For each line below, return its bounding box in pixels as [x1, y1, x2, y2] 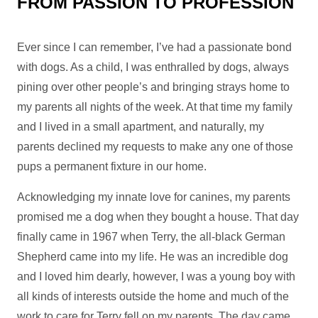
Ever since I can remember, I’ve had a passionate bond [17, 41, 292, 53]
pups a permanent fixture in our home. [17, 160, 207, 172]
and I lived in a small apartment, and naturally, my [17, 121, 264, 133]
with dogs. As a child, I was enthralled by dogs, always [17, 61, 289, 73]
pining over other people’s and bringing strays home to [17, 81, 290, 93]
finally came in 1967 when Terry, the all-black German [17, 231, 285, 243]
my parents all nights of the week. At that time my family [17, 101, 292, 113]
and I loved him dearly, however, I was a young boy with [17, 270, 295, 283]
